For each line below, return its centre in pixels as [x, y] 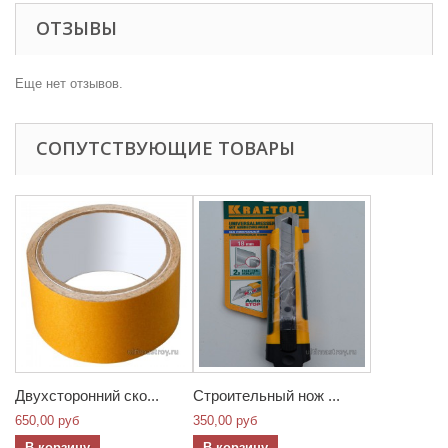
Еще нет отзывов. [69, 83]
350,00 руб [225, 420]
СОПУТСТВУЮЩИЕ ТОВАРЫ [165, 148]
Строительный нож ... [266, 395]
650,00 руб [47, 420]
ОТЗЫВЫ [76, 28]
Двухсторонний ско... [87, 395]
